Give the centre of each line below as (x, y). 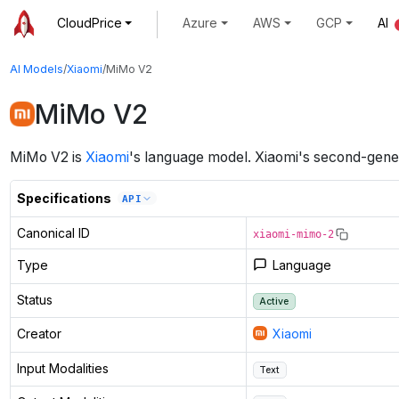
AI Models (36, 69)
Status (34, 299)
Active (274, 301)
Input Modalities (62, 368)
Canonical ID (53, 232)
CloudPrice (89, 23)
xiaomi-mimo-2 (293, 234)
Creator (39, 333)
